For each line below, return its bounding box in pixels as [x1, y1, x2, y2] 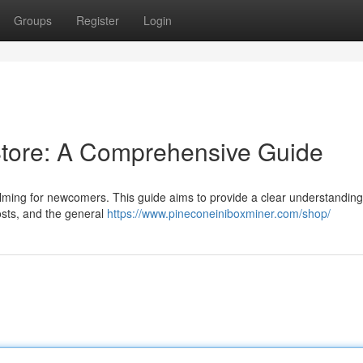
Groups [14, 12, 52, 28]
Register [76, 12, 119, 28]
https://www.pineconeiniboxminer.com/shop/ [107, 205, 331, 221]
